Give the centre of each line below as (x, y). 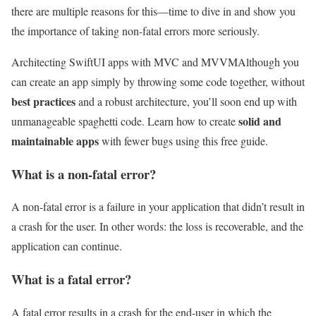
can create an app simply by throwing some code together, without (158, 81)
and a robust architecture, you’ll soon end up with (186, 101)
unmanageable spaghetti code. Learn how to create (125, 121)
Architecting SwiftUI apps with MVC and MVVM (124, 61)
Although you (268, 61)
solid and (260, 121)
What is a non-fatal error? (84, 174)
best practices (43, 101)
